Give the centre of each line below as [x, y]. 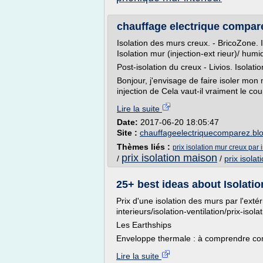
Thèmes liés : [145, 147]
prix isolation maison [169, 158]
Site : [128, 133]
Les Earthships [144, 225]
